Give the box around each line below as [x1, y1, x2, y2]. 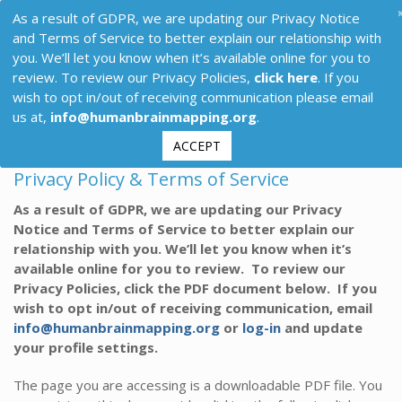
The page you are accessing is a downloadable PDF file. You [13, 376, 382, 394]
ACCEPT [172, 136, 221, 154]
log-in [242, 319, 281, 336]
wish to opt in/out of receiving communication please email [12, 87, 373, 106]
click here [253, 67, 318, 86]
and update [281, 319, 363, 336]
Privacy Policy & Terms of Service [13, 167, 289, 191]
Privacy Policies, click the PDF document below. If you [13, 279, 377, 297]
